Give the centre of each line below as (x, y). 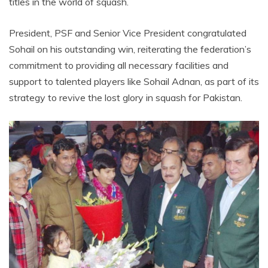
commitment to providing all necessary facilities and (119, 65)
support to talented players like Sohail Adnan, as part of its (134, 81)
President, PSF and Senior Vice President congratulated (128, 33)
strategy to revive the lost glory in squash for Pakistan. (126, 97)
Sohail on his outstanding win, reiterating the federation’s (130, 49)
